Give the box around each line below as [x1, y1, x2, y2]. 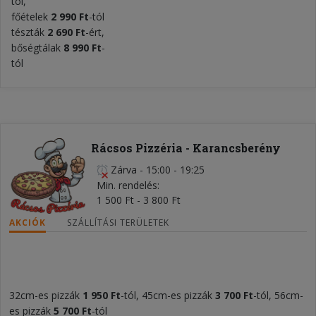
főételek [11, 10, 51, 23]
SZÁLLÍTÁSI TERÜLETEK [67, 216, 169, 229]
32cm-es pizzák [9, 288, 80, 302]
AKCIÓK [9, 216, 46, 229]
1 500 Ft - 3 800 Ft [96, 193, 181, 207]
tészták [11, 25, 47, 39]
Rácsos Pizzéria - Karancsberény [90, 140, 281, 155]
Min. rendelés [96, 178, 157, 192]
